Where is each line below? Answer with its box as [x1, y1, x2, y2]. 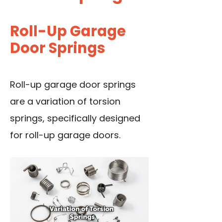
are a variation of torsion [10, 95, 120, 108]
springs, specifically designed [10, 112, 140, 125]
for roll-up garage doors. [10, 129, 120, 142]
